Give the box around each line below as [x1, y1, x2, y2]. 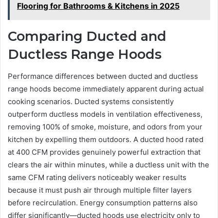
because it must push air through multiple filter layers [8, 185, 192, 195]
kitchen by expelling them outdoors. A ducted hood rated [8, 134, 203, 144]
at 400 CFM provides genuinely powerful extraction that [8, 147, 200, 157]
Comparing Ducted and [8, 28, 166, 45]
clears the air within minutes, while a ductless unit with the [8, 160, 209, 169]
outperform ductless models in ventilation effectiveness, [8, 109, 202, 119]
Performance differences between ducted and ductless [8, 71, 198, 81]
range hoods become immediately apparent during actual [8, 84, 204, 93]
